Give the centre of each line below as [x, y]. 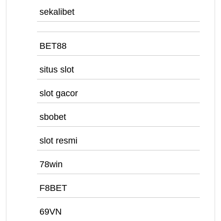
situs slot [57, 70]
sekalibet [57, 12]
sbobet [53, 117]
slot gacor [59, 93]
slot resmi [58, 141]
